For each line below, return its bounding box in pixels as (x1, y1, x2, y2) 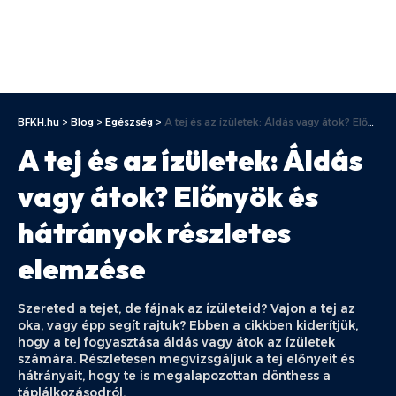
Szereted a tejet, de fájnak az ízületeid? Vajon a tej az (18, 301, 355, 316)
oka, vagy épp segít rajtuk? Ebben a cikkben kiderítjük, (18, 317, 358, 333)
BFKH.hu (18, 116, 59, 128)
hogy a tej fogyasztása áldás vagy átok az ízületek (18, 334, 335, 350)
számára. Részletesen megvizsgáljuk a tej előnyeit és (18, 351, 354, 367)
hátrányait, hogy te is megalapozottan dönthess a (18, 368, 331, 384)
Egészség (105, 116, 153, 128)
